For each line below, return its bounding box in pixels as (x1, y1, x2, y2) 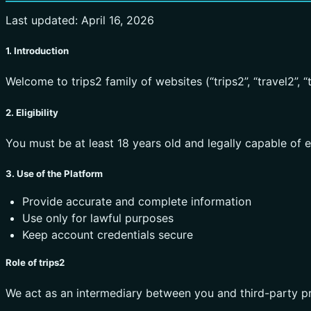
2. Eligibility (6, 106, 58, 118)
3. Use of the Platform (6, 167, 103, 179)
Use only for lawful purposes (22, 211, 174, 226)
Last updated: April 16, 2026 (6, 13, 154, 27)
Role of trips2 (6, 257, 65, 269)
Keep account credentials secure (22, 228, 193, 242)
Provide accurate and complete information (22, 194, 251, 209)
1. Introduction (6, 45, 69, 57)
